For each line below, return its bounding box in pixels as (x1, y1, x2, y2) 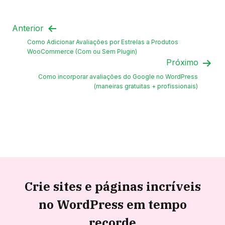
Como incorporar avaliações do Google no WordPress (38, 73, 198, 81)
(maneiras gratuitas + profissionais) (94, 82, 198, 90)
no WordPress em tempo (38, 196, 187, 213)
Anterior (12, 23, 46, 33)
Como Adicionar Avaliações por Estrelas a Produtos (27, 38, 178, 46)
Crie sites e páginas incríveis (24, 178, 201, 195)
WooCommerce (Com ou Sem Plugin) (27, 48, 137, 56)
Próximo (166, 57, 201, 68)
